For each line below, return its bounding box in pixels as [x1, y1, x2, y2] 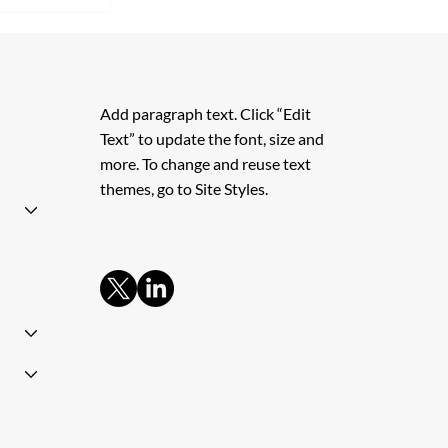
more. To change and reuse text [100, 153, 312, 173]
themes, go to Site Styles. [100, 178, 269, 198]
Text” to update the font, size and [100, 128, 325, 148]
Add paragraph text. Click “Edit [100, 103, 312, 123]
